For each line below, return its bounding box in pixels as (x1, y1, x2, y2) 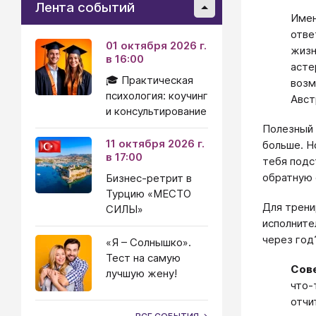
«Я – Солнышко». (106, 236, 191, 249)
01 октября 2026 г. (106, 39, 207, 52)
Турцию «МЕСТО (106, 187, 191, 200)
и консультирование (106, 104, 207, 118)
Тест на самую (106, 251, 181, 265)
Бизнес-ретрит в (106, 171, 192, 185)
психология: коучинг (106, 89, 208, 102)
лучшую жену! (106, 267, 177, 280)
